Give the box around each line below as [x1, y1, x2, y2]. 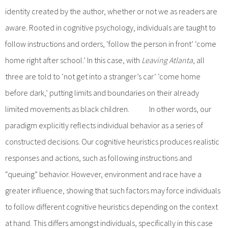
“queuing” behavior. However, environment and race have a [5, 168, 202, 179]
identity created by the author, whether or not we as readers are [5, 6, 217, 16]
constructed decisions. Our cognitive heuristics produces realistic [5, 136, 219, 147]
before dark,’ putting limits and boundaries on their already [5, 87, 199, 98]
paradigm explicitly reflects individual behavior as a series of [5, 120, 203, 130]
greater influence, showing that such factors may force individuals [5, 185, 220, 195]
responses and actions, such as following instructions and [5, 152, 192, 163]
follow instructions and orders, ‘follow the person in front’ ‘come [5, 38, 216, 49]
